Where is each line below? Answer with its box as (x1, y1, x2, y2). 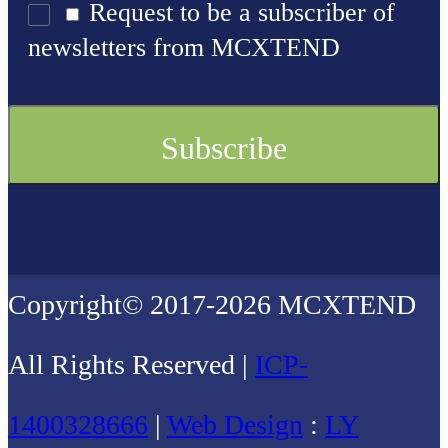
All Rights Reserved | (8, 349, 255, 381)
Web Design (167, 409, 303, 441)
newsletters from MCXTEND (28, 33, 340, 63)
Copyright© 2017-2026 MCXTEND (8, 289, 416, 321)
